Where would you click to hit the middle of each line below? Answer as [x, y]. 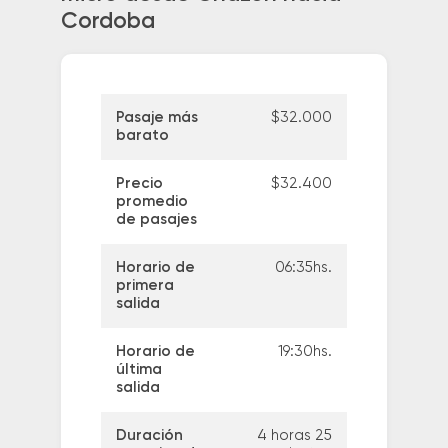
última [138, 370]
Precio [139, 184]
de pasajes [156, 220]
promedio [151, 202]
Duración [149, 436]
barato [142, 136]
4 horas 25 [294, 436]
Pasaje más [156, 118]
